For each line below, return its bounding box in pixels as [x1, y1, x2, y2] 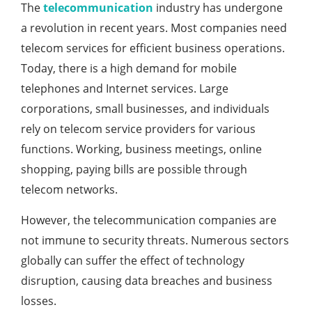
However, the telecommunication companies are [21, 212, 276, 228]
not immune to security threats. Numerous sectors [21, 233, 289, 249]
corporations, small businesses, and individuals [21, 101, 270, 117]
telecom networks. [21, 182, 118, 198]
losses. [21, 293, 56, 309]
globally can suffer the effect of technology [21, 253, 244, 269]
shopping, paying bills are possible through [21, 162, 247, 178]
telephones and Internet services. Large [21, 81, 228, 97]
